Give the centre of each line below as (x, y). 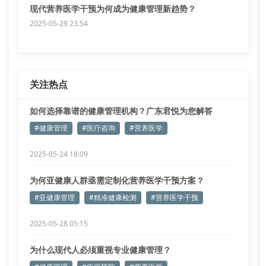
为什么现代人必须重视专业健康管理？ (100, 250)
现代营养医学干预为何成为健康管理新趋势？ (113, 9)
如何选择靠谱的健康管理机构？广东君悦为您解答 (121, 111)
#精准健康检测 (113, 197)
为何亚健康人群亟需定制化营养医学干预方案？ (117, 180)
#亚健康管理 (55, 197)
